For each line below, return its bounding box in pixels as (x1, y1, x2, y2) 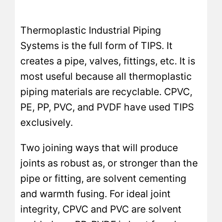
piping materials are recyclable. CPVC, (20, 86, 193, 98)
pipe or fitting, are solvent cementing (20, 172, 187, 184)
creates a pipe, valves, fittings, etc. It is (20, 55, 196, 67)
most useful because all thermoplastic (20, 70, 192, 83)
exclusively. (20, 116, 73, 129)
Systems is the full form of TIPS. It (20, 40, 173, 52)
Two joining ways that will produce (20, 141, 178, 154)
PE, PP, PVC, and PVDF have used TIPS (20, 101, 194, 113)
